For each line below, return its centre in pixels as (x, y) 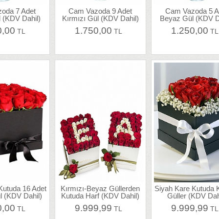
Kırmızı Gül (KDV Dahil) (100, 18)
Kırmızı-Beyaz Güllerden (100, 189)
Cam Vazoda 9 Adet (100, 11)
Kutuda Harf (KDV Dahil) (100, 196)
